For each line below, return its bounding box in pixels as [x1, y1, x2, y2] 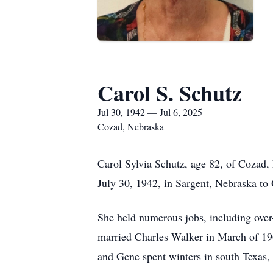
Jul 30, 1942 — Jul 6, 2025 [97, 105, 202, 118]
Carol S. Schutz [97, 77, 242, 108]
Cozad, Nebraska [97, 120, 164, 133]
